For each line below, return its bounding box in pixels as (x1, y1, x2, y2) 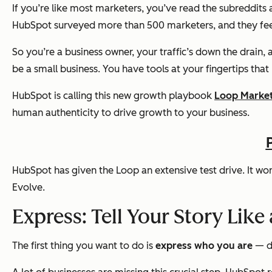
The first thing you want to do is (12, 240, 155, 252)
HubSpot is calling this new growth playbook (12, 89, 214, 101)
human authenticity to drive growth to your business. (12, 106, 250, 118)
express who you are (155, 240, 255, 252)
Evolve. (12, 182, 45, 194)
